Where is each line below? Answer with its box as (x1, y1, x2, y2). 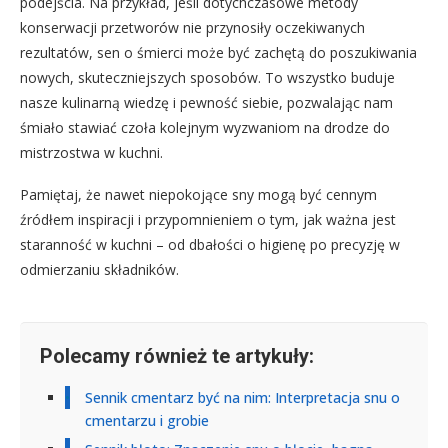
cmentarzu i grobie (85, 410, 209, 430)
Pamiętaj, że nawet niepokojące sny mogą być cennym (20, 184, 377, 204)
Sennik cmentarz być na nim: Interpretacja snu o (85, 387, 400, 407)
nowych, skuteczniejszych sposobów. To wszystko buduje (20, 67, 395, 87)
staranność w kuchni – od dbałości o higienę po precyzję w (20, 234, 400, 254)
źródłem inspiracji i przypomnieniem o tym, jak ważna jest (20, 209, 396, 229)
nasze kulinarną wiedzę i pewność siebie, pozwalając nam (20, 92, 393, 112)
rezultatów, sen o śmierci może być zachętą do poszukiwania (20, 42, 417, 62)
